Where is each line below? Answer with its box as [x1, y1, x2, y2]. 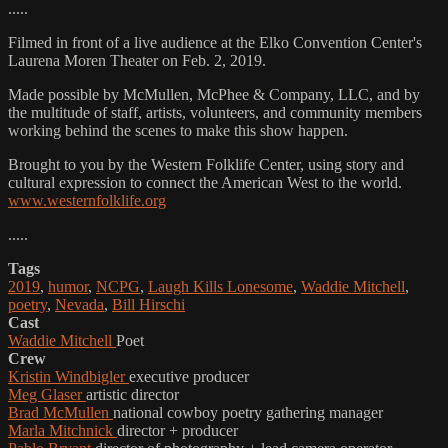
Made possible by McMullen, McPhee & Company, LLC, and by [8, 85, 420, 103]
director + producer [117, 421, 238, 439]
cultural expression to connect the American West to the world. [8, 173, 402, 191]
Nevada [55, 295, 104, 313]
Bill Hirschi [112, 295, 185, 313]
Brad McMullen [8, 403, 113, 421]
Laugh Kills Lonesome [148, 277, 293, 295]
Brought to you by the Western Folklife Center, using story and [8, 155, 404, 173]
